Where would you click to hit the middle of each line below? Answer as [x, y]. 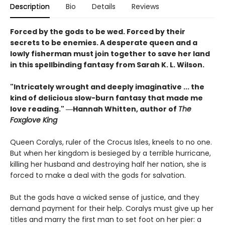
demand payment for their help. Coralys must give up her [112, 209]
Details [104, 7]
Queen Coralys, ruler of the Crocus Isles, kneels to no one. [111, 142]
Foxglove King [35, 120]
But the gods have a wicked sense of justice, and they [105, 198]
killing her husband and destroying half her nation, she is [108, 164]
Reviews [145, 7]
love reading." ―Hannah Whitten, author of [94, 109]
